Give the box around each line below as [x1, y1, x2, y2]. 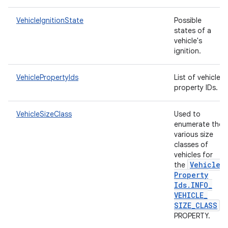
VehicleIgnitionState [16, 16, 83, 25]
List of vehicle [174, 73, 220, 82]
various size [174, 130, 213, 139]
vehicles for [174, 150, 213, 159]
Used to [174, 109, 201, 119]
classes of [174, 140, 208, 149]
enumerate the [174, 120, 223, 129]
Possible [174, 16, 202, 25]
